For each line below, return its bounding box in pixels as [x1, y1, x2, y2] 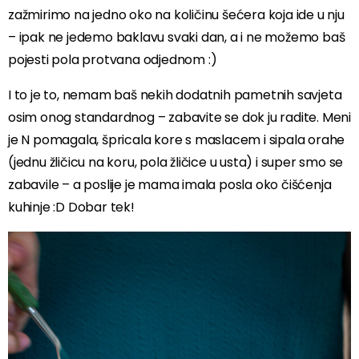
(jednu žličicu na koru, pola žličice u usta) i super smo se [8, 152, 344, 171]
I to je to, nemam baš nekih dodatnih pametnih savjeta [8, 85, 342, 104]
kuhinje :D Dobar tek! [8, 197, 135, 216]
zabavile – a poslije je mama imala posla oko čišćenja [8, 175, 332, 194]
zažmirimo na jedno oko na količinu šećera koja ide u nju [8, 5, 345, 24]
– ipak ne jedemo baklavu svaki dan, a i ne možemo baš [8, 27, 345, 46]
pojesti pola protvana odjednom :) [8, 50, 217, 69]
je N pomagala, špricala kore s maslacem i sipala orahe [8, 130, 345, 149]
